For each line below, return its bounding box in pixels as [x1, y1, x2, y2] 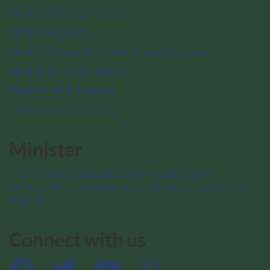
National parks [9, 23, 90, 40]
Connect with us [9, 228, 146, 252]
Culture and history [9, 100, 116, 117]
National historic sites [9, 4, 130, 20]
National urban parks [9, 61, 127, 78]
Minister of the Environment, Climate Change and [9, 179, 247, 194]
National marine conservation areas [9, 42, 208, 59]
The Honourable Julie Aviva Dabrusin [9, 165, 212, 181]
